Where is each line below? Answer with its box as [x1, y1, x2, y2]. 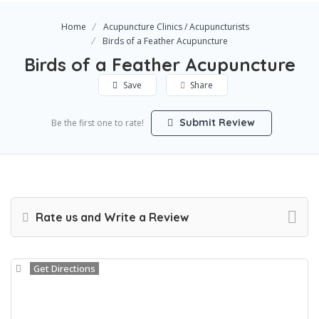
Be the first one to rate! [51, 117, 144, 130]
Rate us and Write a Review [33, 210, 189, 225]
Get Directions [33, 262, 95, 276]
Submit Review [177, 116, 255, 130]
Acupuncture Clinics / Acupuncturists [103, 21, 249, 33]
